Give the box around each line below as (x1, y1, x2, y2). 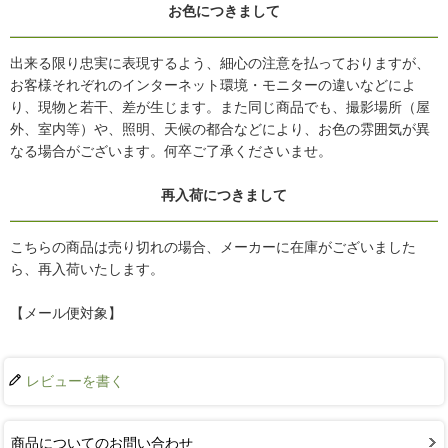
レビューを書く (26, 373, 124, 390)
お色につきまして (168, 3, 280, 20)
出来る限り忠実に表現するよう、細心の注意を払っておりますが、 (10, 55, 430, 72)
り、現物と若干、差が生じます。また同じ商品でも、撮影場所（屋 (10, 99, 430, 116)
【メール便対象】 (10, 305, 122, 322)
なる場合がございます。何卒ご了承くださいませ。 (10, 143, 332, 160)
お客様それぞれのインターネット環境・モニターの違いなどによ (10, 77, 416, 94)
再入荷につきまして (161, 187, 287, 204)
